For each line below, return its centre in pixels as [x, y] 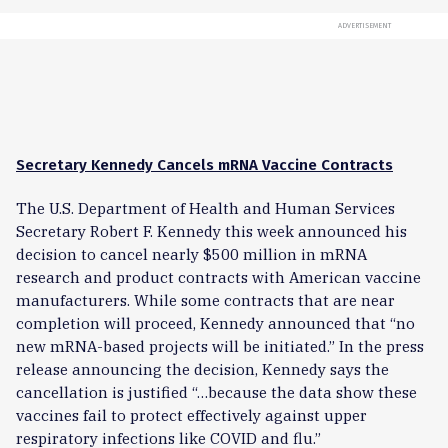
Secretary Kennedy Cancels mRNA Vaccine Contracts [204, 165]
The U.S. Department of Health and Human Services [205, 208]
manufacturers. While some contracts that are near [205, 300]
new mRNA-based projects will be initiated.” [175, 346]
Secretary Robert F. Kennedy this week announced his [211, 231]
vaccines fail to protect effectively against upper [191, 415]
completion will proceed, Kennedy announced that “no [215, 323]
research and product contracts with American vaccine [218, 277]
